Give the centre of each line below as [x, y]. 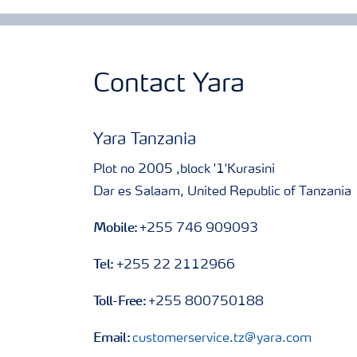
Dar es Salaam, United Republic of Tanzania [222, 192]
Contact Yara [169, 85]
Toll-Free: [121, 300]
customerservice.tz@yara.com [222, 338]
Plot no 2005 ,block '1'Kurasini [184, 169]
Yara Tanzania [145, 140]
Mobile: [117, 227]
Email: [113, 337]
